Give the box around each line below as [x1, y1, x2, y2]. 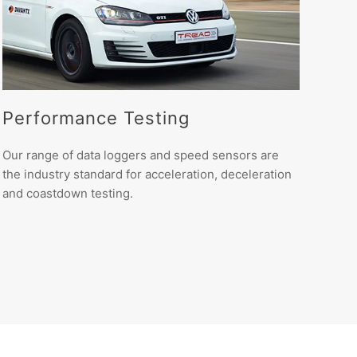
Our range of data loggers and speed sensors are [2, 147, 279, 163]
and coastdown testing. [2, 186, 133, 202]
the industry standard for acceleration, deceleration [2, 167, 292, 182]
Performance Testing [2, 108, 190, 129]
